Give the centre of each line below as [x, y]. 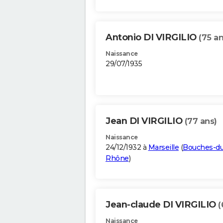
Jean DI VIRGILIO [145, 121]
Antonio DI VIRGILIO [152, 38]
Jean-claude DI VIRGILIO [162, 205]
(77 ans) [201, 121]
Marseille [163, 148]
